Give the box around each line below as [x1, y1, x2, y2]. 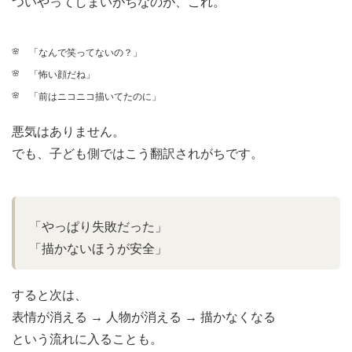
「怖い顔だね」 [28, 69, 95, 81]
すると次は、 [12, 288, 87, 302]
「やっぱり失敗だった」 [29, 219, 167, 233]
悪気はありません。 [12, 125, 125, 139]
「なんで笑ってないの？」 [28, 47, 142, 59]
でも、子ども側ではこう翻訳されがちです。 [12, 147, 263, 161]
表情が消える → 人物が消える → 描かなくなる [12, 310, 276, 324]
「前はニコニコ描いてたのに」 [28, 91, 161, 103]
